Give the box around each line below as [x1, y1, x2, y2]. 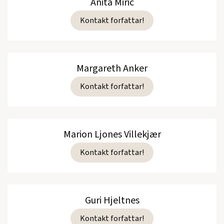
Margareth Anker [76, 61, 147, 75]
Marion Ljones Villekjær [63, 127, 161, 141]
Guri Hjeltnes [84, 193, 139, 207]
